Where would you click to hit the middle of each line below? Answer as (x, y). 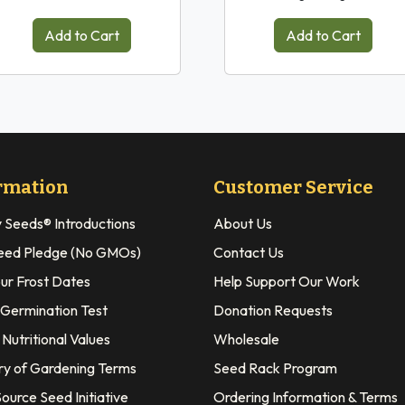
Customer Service (293, 187)
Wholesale (246, 339)
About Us (243, 223)
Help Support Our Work (287, 281)
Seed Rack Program (275, 367)
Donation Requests (273, 310)
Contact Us (249, 252)
